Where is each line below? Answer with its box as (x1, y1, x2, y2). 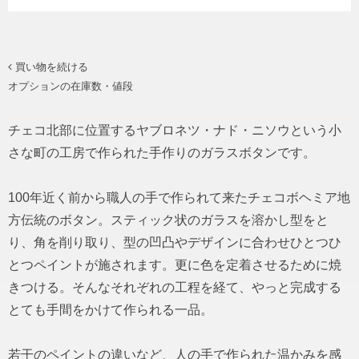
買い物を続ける (15, 60, 88, 73)
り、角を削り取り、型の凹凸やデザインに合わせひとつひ (8, 235, 341, 249)
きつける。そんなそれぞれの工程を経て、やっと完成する (8, 280, 341, 294)
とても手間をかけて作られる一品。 (8, 302, 213, 317)
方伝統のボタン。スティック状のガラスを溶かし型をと (8, 212, 329, 227)
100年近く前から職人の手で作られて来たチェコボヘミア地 (8, 190, 350, 204)
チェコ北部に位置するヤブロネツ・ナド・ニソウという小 (8, 123, 341, 137)
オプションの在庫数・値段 (8, 79, 133, 92)
